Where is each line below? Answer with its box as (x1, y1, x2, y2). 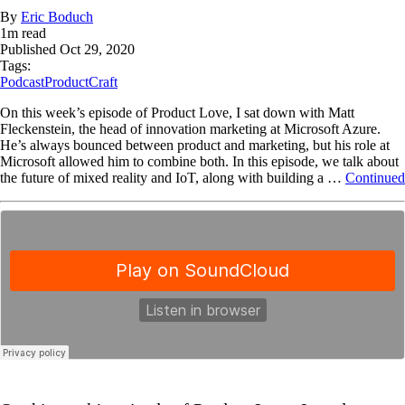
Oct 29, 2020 (60, 42, 135, 58)
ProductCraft (44, 74, 118, 90)
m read (7, 25, 46, 42)
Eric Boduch (21, 9, 93, 25)
